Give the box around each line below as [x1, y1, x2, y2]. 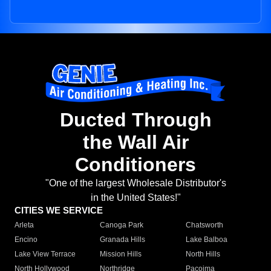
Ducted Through [59, 109, 212, 131]
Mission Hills [100, 250, 142, 259]
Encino [15, 235, 38, 244]
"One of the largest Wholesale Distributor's [45, 178, 226, 189]
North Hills [185, 250, 220, 259]
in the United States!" [90, 192, 181, 203]
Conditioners [75, 154, 196, 176]
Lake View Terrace [15, 250, 76, 259]
